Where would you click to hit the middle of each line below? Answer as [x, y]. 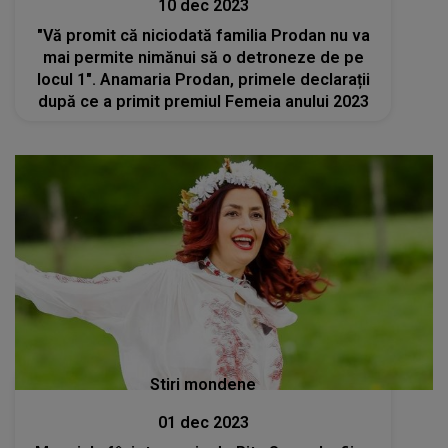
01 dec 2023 [203, 423]
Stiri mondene [203, 385]
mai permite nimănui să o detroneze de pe [203, 57]
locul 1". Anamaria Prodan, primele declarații [203, 79]
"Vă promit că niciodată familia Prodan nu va [203, 35]
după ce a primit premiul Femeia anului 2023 [203, 101]
